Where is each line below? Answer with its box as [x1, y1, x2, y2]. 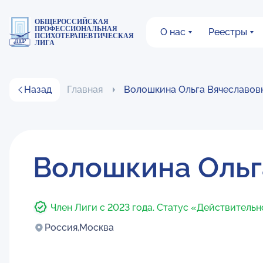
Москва [79, 222, 114, 233]
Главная [67, 84, 103, 95]
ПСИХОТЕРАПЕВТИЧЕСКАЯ [35, 31, 134, 40]
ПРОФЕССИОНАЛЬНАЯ [35, 24, 118, 33]
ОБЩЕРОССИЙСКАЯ [35, 17, 109, 26]
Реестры [208, 26, 247, 38]
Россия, [45, 222, 79, 233]
